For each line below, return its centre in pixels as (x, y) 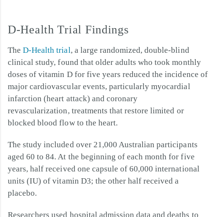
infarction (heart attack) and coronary (73, 98)
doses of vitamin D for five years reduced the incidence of (108, 74)
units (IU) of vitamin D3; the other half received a (93, 181)
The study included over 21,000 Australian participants (103, 144)
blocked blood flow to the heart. (63, 123)
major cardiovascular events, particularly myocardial (99, 86)
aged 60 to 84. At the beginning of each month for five (101, 156)
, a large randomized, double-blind (130, 50)
